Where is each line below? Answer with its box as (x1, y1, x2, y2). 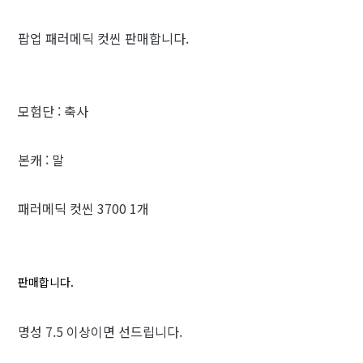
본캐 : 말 (18, 150, 64, 169)
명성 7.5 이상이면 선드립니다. (18, 322, 182, 341)
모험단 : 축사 (18, 101, 88, 121)
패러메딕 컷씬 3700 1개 (18, 199, 149, 218)
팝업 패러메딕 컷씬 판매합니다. (18, 28, 189, 48)
